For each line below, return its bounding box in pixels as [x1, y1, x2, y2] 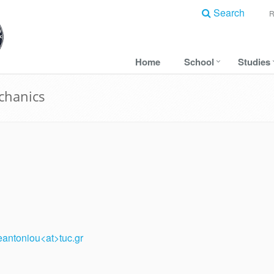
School [184, 55, 214, 68]
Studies [238, 55, 270, 68]
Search [213, 6, 245, 20]
